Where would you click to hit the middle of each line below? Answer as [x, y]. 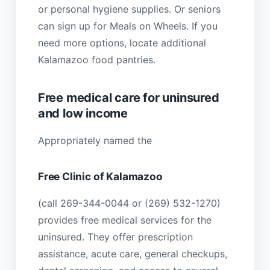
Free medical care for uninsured [128, 97]
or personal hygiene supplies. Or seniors [129, 9]
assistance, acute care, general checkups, [132, 253]
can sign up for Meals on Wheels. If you [127, 26]
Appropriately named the [95, 140]
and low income [83, 113]
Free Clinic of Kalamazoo [100, 177]
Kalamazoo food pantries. [96, 60]
